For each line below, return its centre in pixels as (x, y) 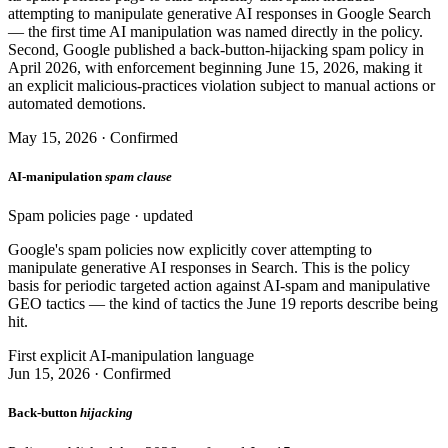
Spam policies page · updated (100, 216)
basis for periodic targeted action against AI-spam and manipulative (219, 286)
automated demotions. (77, 103)
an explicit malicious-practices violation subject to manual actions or (221, 85)
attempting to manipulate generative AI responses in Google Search (219, 13)
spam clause (138, 177)
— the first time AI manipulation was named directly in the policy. (215, 31)
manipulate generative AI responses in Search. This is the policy (209, 268)
